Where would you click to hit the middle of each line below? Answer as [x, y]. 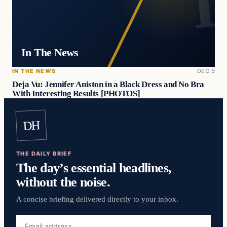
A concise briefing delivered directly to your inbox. [97, 199]
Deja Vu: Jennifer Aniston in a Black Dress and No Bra [108, 85]
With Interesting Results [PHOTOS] [76, 94]
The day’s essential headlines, [94, 167]
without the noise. [63, 182]
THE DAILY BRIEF [44, 153]
